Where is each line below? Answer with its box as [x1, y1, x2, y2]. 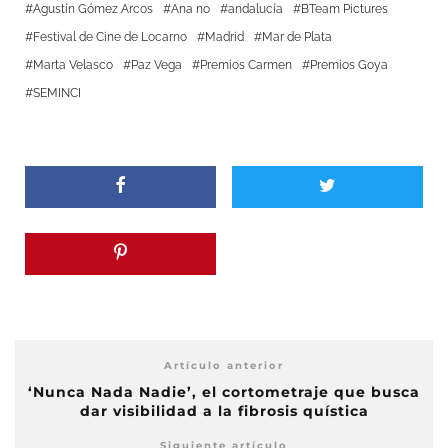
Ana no [171, 2, 210, 17]
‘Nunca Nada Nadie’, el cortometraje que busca [28, 383, 420, 402]
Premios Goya [310, 58, 388, 73]
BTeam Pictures [301, 2, 388, 17]
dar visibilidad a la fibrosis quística [79, 402, 369, 421]
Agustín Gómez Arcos [33, 2, 153, 17]
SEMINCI [33, 86, 81, 101]
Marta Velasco [33, 58, 113, 73]
